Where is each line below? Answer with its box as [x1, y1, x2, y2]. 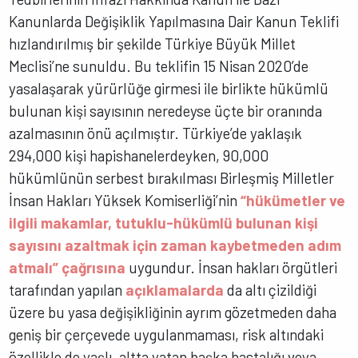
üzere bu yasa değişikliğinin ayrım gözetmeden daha [9, 303, 337, 322]
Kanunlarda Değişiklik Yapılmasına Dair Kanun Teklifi [9, 12, 340, 31]
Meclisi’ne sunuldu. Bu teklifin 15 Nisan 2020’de [9, 57, 309, 76]
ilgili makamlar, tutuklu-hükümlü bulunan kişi [9, 213, 319, 233]
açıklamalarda [125, 280, 225, 300]
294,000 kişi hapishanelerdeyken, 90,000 [9, 146, 269, 165]
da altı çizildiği [224, 280, 317, 300]
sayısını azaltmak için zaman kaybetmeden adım [9, 236, 342, 255]
